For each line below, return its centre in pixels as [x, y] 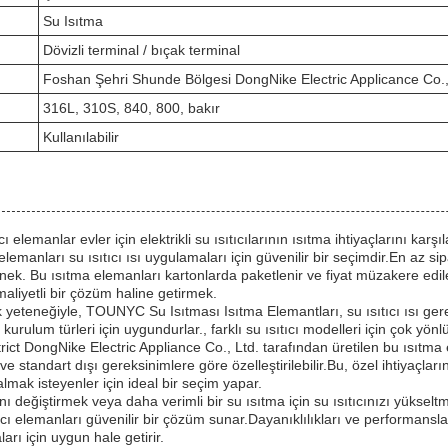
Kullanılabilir [81, 136]
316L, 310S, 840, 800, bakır [131, 107]
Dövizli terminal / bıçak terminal [141, 49]
